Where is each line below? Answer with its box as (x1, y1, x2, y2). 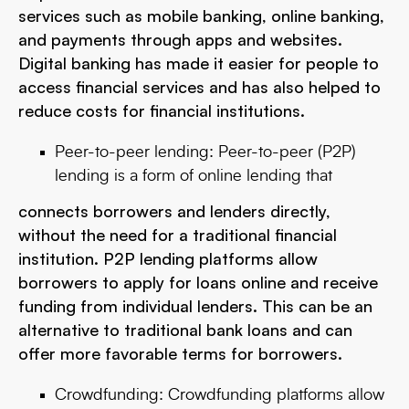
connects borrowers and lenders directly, (18, 201, 330, 221)
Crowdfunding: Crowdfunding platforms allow (55, 387, 384, 404)
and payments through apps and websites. (18, 29, 342, 49)
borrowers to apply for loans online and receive (18, 272, 378, 292)
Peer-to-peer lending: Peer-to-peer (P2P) (55, 144, 356, 161)
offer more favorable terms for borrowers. (18, 343, 342, 363)
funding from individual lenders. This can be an (18, 296, 372, 316)
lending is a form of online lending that (55, 168, 337, 184)
